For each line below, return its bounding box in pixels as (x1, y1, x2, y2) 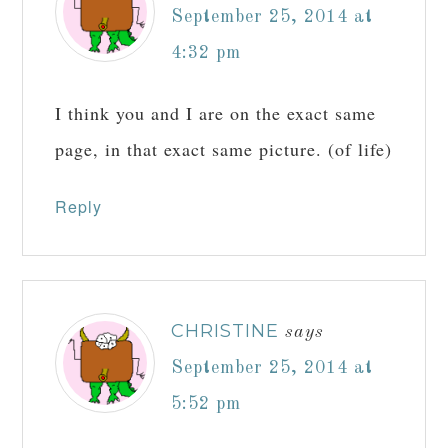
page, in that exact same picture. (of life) (55, 137, 393, 162)
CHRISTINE (171, 320, 280, 343)
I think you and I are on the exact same (55, 101, 377, 126)
